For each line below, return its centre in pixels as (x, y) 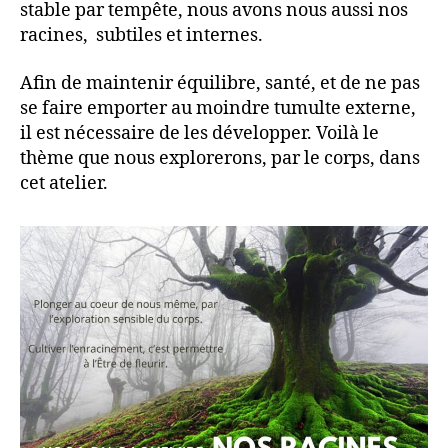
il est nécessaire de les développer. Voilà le (199, 133)
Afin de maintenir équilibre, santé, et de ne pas (220, 83)
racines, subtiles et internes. (143, 35)
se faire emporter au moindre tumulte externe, (218, 108)
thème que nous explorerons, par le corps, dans (220, 158)
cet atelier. (64, 183)
